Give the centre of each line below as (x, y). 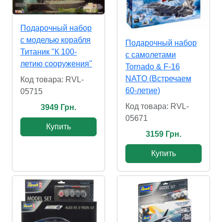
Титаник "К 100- (49, 52)
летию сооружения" (56, 63)
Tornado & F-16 (153, 66)
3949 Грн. (58, 107)
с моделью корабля (55, 40)
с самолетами (151, 55)
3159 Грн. (164, 134)
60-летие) (143, 90)
